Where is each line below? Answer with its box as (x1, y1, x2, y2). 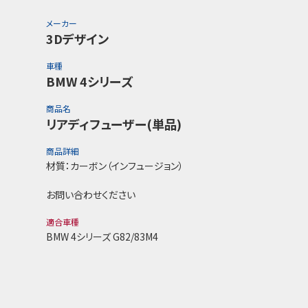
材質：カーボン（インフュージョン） (46, 159, 184, 173)
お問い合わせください (46, 188, 136, 201)
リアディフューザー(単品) (46, 115, 182, 133)
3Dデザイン (46, 30, 109, 47)
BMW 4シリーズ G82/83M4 (46, 230, 159, 243)
